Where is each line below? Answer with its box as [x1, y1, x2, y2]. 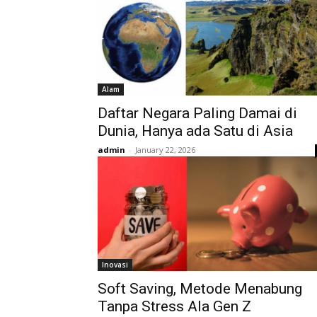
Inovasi [102, 260, 128, 270]
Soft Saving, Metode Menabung [98, 280, 302, 297]
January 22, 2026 [135, 144, 195, 155]
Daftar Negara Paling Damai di [98, 105, 297, 122]
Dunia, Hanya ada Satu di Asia [98, 122, 293, 139]
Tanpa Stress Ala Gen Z [98, 298, 251, 315]
